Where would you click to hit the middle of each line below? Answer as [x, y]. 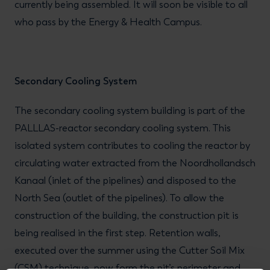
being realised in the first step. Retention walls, [118, 233]
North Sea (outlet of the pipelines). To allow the [119, 198]
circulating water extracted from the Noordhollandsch [135, 163]
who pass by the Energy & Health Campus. [108, 22]
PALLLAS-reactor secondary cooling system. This [123, 128]
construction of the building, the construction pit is [127, 215]
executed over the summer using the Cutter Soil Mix [130, 250]
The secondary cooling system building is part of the [130, 111]
